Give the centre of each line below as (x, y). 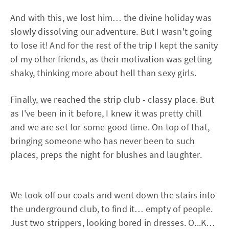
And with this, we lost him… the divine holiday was (111, 18)
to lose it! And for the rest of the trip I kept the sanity (114, 45)
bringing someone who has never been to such (103, 141)
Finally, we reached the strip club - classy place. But (112, 99)
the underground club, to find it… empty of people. (112, 209)
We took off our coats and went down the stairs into (113, 195)
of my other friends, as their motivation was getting (111, 59)
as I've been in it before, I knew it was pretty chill (106, 113)
